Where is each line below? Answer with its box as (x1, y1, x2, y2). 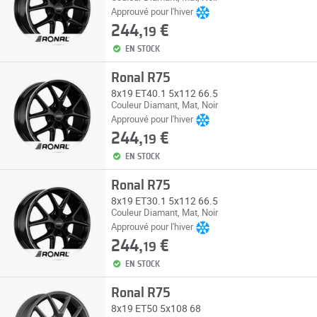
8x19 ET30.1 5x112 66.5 (110, 194, 218, 207)
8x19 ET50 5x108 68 (110, 301, 201, 315)
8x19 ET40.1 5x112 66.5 (110, 86, 218, 100)
